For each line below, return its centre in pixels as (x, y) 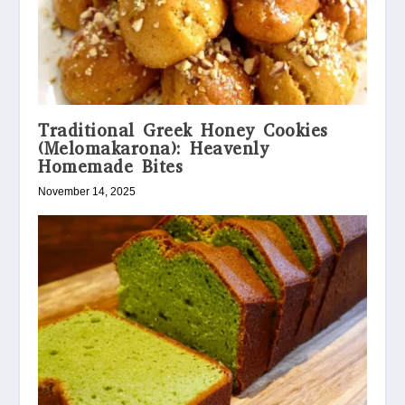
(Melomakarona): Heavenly (154, 149)
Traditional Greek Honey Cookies (183, 131)
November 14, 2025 (87, 192)
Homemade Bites (111, 167)
